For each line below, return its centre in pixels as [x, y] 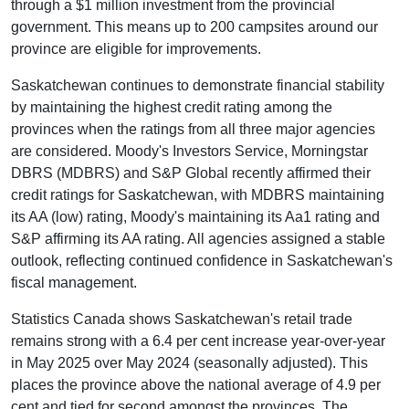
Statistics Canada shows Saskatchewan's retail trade [182, 319]
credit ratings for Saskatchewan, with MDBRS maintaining [198, 194]
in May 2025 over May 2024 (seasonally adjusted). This [189, 362]
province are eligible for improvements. [136, 48]
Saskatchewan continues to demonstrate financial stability [198, 85]
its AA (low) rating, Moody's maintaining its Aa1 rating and [195, 216]
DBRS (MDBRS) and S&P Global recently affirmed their [191, 173]
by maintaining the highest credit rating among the [172, 107]
